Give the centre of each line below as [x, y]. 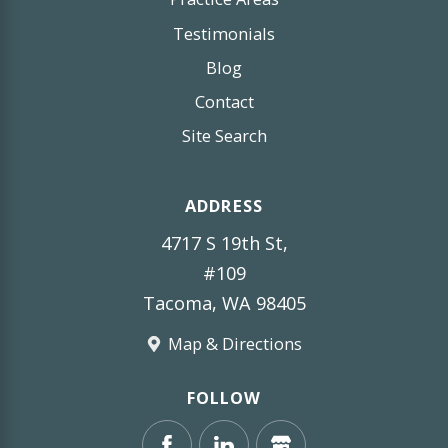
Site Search [224, 136]
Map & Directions [235, 344]
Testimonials [224, 33]
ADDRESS [224, 206]
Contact [224, 102]
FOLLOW [224, 398]
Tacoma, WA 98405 [224, 302]
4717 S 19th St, [224, 242]
